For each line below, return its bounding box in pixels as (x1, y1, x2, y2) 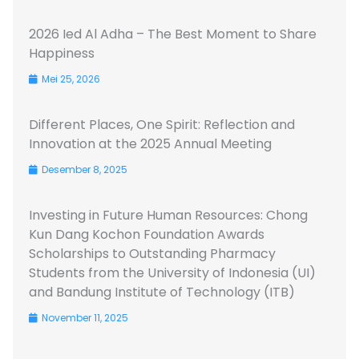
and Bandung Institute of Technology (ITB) (29, 282, 295, 301)
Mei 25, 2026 (39, 71, 100, 86)
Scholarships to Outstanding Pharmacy (29, 244, 276, 263)
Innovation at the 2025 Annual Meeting (29, 134, 272, 153)
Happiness (29, 43, 95, 63)
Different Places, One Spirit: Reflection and (29, 115, 295, 134)
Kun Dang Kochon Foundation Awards (29, 224, 264, 244)
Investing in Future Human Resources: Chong (29, 205, 308, 224)
